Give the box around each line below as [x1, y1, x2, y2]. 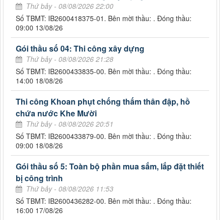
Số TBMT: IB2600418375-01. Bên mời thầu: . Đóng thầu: [16, 13, 192, 23]
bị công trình [16, 172, 63, 184]
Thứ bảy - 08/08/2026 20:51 [26, 118, 113, 129]
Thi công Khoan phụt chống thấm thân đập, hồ [16, 95, 190, 107]
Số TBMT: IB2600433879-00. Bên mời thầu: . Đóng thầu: [16, 131, 192, 141]
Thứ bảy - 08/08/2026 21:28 [26, 54, 113, 64]
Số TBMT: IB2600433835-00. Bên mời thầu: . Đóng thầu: [16, 66, 192, 76]
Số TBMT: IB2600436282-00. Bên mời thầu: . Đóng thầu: [16, 195, 192, 206]
